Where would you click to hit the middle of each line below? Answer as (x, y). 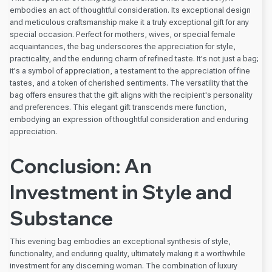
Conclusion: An (81, 166)
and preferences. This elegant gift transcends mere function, (118, 107)
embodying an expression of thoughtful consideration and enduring (129, 119)
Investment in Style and (121, 192)
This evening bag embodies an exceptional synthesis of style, (120, 241)
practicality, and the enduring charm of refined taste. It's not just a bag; (134, 58)
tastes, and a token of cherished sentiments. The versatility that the (129, 83)
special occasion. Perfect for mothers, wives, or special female (123, 34)
